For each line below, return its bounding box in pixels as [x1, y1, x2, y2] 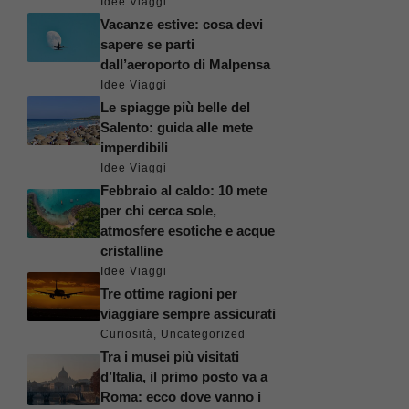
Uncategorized [161, 327, 246, 341]
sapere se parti [100, 36, 194, 52]
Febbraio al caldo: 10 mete [100, 182, 267, 198]
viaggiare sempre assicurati [100, 305, 276, 321]
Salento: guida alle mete [100, 119, 253, 135]
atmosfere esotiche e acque [100, 222, 275, 238]
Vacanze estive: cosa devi [100, 16, 263, 32]
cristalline [100, 242, 163, 258]
